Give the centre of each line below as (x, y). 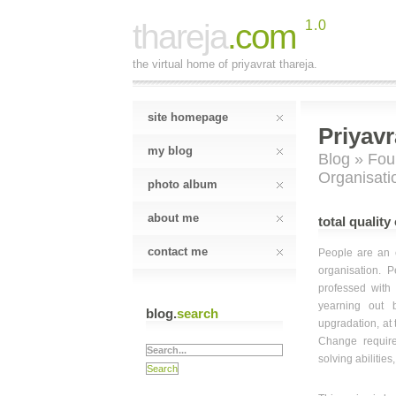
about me (173, 218)
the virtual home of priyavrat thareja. (225, 64)
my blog (170, 151)
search (198, 313)
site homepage (188, 117)
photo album (183, 184)
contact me (178, 251)
